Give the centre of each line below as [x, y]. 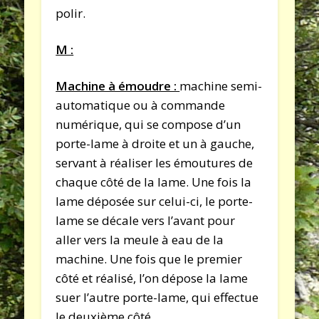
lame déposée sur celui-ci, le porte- [155, 201]
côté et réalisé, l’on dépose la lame [152, 278]
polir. [71, 13]
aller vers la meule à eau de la [140, 239]
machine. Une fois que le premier [149, 258]
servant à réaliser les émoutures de [155, 162]
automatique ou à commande [141, 105]
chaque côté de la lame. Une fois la [154, 182]
